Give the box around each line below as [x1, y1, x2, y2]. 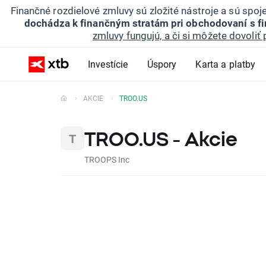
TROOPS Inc [84, 154, 129, 165]
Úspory [147, 58, 177, 70]
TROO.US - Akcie [84, 128, 237, 150]
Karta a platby [195, 58, 256, 70]
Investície [88, 58, 128, 70]
